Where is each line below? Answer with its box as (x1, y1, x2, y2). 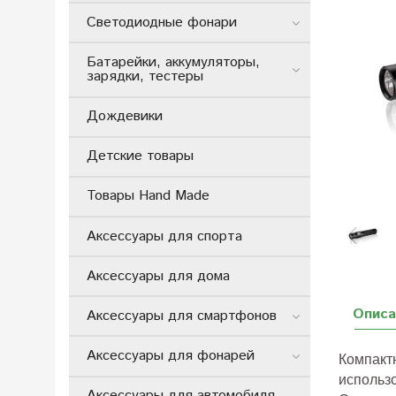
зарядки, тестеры (87, 65, 203, 87)
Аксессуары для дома (87, 265, 230, 286)
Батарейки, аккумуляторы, (87, 51, 260, 72)
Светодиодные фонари (87, 11, 237, 33)
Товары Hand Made (87, 186, 209, 207)
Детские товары (87, 146, 194, 167)
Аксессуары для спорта (87, 225, 242, 247)
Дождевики (87, 106, 163, 127)
